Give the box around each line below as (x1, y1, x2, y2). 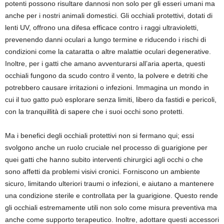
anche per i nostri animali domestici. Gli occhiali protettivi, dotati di (5, 11, 212, 19)
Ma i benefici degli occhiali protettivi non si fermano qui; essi (5, 131, 194, 139)
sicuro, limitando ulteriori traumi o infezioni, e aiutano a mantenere (5, 179, 214, 187)
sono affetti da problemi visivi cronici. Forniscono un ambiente (5, 167, 200, 175)
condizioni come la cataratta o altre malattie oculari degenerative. (5, 47, 211, 55)
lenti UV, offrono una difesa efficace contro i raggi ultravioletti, (5, 23, 198, 31)
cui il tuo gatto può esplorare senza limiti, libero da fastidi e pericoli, (5, 95, 216, 103)
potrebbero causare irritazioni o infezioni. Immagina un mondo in (5, 83, 209, 91)
